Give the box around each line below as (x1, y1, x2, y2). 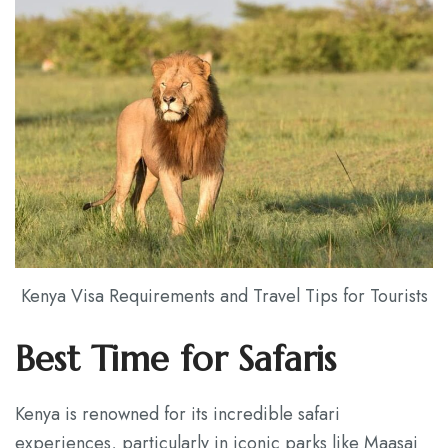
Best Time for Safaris (15, 337, 336, 382)
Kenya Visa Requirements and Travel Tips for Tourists (20, 283, 428, 310)
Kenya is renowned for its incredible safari (15, 401, 340, 428)
